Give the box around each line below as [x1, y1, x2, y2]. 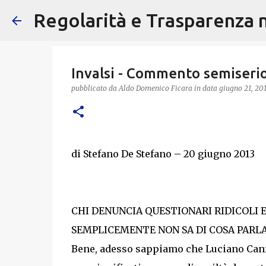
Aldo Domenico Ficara [118, 84, 192, 93]
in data [194, 84, 219, 93]
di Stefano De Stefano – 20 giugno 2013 [71, 148, 255, 160]
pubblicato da [71, 84, 119, 93]
